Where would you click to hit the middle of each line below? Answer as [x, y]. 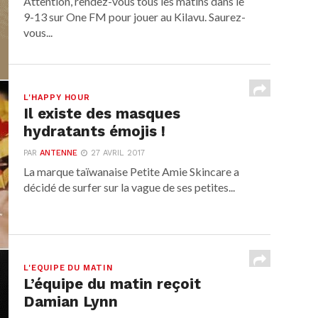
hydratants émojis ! [95, 131]
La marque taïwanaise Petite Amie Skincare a [132, 171]
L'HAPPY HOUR [57, 98]
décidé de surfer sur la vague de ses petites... [130, 187]
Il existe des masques [102, 114]
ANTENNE [59, 153]
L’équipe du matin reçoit [113, 284]
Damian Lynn [71, 302]
